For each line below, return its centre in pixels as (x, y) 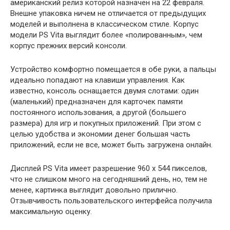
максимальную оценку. (51, 211)
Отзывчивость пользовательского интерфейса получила (111, 200)
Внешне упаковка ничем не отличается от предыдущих (108, 13)
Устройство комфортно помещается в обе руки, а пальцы (113, 69)
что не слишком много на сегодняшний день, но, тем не (109, 179)
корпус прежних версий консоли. (69, 45)
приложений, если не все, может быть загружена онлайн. (111, 145)
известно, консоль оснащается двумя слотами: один (104, 91)
